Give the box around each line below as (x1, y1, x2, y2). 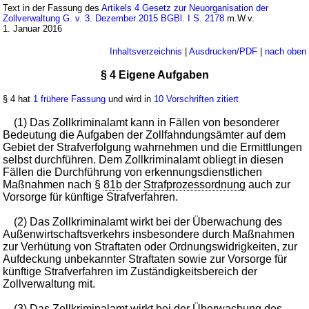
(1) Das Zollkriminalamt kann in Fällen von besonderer (14, 117, 280, 129)
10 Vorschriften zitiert (154, 94, 239, 105)
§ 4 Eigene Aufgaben (100, 69, 209, 81)
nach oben (264, 46, 306, 57)
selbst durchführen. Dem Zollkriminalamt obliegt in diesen (3, 154, 284, 166)
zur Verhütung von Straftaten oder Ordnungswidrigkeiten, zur (3, 241, 298, 253)
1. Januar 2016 (3, 23, 63, 34)
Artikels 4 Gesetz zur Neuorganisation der (101, 3, 269, 14)
